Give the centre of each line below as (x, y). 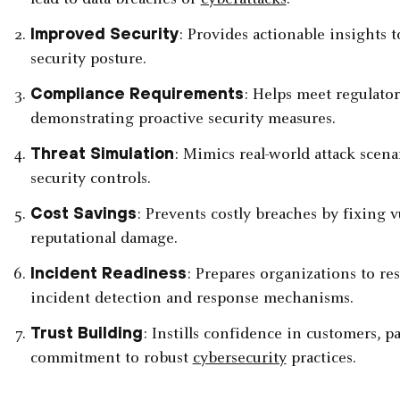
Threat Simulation (102, 154)
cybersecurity (239, 359)
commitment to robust (111, 359)
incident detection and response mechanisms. (192, 300)
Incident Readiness (108, 273)
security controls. (90, 180)
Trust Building (86, 333)
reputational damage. (104, 240)
